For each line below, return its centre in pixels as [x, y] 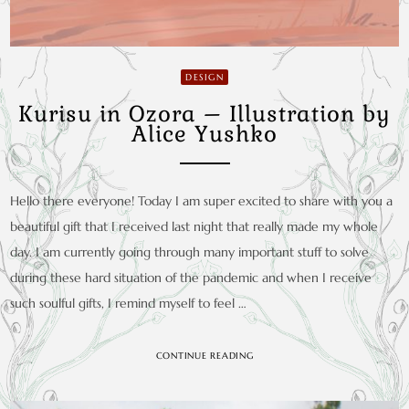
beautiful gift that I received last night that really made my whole [194, 227]
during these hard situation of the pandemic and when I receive [191, 278]
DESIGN [204, 78]
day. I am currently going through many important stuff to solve [190, 252]
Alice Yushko [204, 134]
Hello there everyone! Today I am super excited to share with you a [202, 201]
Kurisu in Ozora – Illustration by [204, 114]
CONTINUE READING [204, 356]
